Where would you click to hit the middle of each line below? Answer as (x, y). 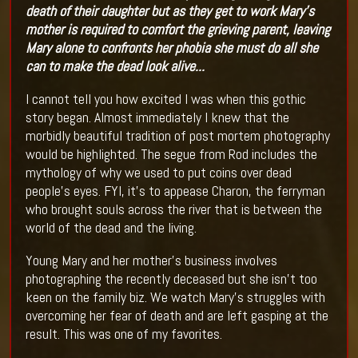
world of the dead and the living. (111, 227)
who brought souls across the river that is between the (173, 209)
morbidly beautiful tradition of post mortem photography (177, 135)
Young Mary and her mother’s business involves (151, 260)
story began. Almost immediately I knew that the (157, 117)
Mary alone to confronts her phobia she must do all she (171, 47)
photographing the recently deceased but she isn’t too (171, 278)
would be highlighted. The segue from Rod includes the (171, 153)
